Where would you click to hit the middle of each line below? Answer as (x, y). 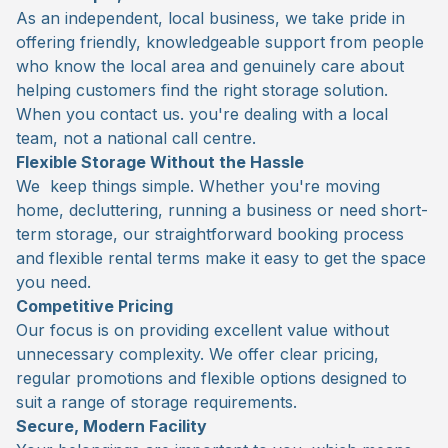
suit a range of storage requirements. (156, 401)
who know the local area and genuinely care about (210, 65)
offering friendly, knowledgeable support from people (220, 41)
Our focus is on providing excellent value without (202, 329)
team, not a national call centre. (136, 137)
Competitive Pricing (94, 305)
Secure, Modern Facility (111, 425)
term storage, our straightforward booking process (210, 233)
